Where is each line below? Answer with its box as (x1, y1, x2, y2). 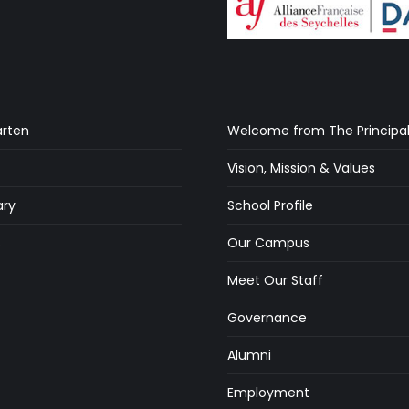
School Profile (227, 195, 313, 215)
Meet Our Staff (227, 270, 323, 289)
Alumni (227, 345, 271, 364)
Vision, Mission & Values (227, 158, 375, 177)
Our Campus (227, 233, 309, 252)
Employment (227, 383, 309, 402)
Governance (227, 308, 307, 327)
